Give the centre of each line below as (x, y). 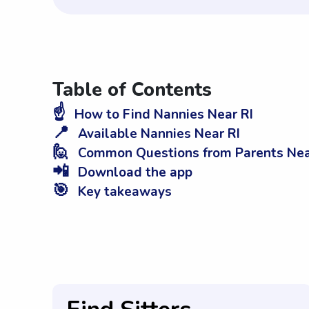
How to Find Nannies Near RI (162, 115)
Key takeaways (123, 192)
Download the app (133, 173)
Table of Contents (132, 90)
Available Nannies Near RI (157, 134)
